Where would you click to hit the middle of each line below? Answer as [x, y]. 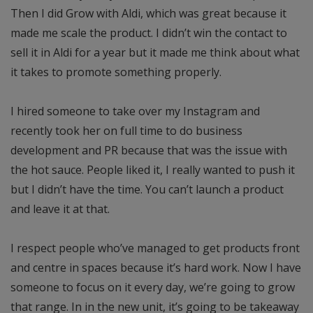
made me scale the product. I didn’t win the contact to [149, 33]
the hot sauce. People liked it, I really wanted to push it [153, 170]
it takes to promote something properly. [116, 72]
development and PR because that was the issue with [149, 151]
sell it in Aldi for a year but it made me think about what [155, 53]
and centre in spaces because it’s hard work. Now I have [156, 268]
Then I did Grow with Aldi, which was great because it [148, 14]
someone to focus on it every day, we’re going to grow [153, 287]
